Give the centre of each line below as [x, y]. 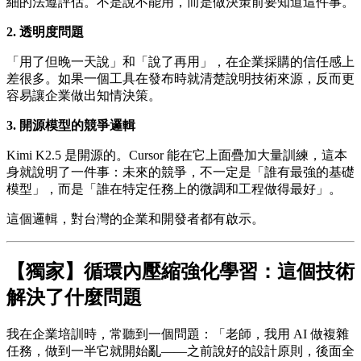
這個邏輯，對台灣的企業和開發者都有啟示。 [135, 218]
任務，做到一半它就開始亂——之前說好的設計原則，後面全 [180, 351]
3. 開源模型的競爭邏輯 [71, 125]
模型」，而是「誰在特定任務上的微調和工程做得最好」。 [174, 189]
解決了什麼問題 [74, 297]
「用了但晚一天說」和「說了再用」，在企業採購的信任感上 [180, 61]
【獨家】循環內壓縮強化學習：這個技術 [180, 271]
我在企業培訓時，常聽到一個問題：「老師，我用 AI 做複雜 [178, 334]
